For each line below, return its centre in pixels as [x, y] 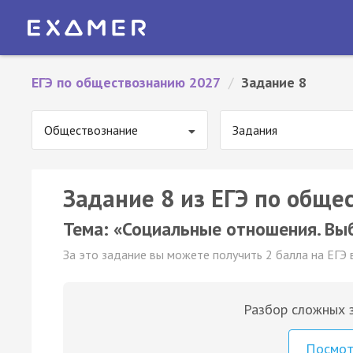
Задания [255, 130]
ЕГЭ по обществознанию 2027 [126, 82]
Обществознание [91, 130]
